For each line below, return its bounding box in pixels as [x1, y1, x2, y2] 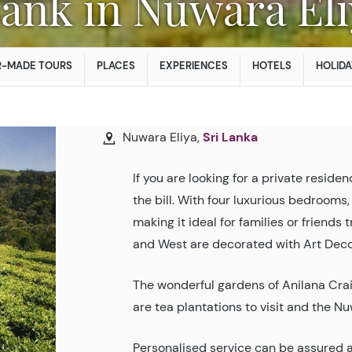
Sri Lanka [203, 128, 258, 145]
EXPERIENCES [159, 58, 228, 72]
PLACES [97, 58, 135, 72]
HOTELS [252, 58, 291, 72]
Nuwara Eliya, [119, 128, 203, 145]
